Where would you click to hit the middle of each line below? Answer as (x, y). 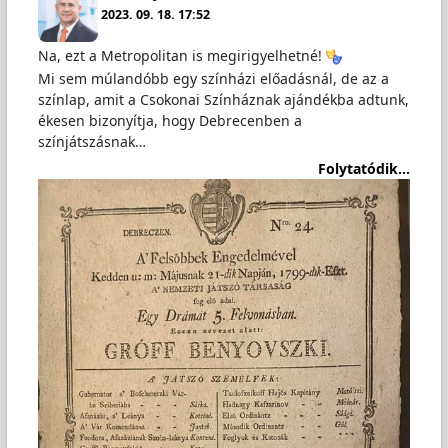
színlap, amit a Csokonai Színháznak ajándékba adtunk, (223, 100)
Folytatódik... (364, 168)
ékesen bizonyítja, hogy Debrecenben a (169, 121)
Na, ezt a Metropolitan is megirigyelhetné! (181, 56)
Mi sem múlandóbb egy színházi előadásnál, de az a (213, 79)
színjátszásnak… (91, 142)
